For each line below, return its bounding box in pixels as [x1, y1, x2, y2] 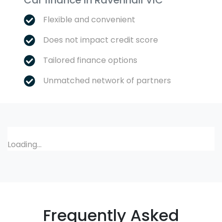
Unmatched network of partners [43, 75, 171, 86]
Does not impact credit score [43, 34, 159, 46]
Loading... [7, 139, 42, 150]
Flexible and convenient [43, 14, 136, 25]
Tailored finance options [43, 55, 138, 66]
